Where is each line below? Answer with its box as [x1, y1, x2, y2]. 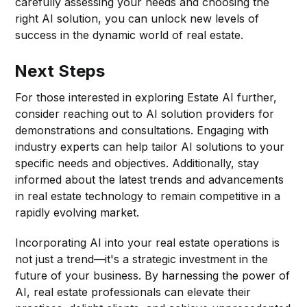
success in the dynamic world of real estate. [15, 27, 244, 42]
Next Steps [14, 60, 106, 81]
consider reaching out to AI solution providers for [15, 106, 275, 121]
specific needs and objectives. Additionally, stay [15, 156, 260, 170]
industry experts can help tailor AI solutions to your [15, 139, 285, 153]
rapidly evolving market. [15, 205, 140, 219]
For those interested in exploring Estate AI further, [15, 90, 278, 104]
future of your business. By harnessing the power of [15, 268, 291, 282]
